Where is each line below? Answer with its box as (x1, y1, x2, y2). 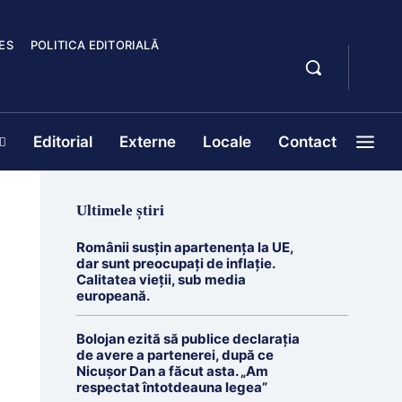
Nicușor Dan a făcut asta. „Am (75, 363, 268, 380)
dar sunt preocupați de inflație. (75, 255, 275, 272)
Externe (119, 133, 176, 151)
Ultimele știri (75, 202, 164, 219)
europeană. (75, 287, 150, 304)
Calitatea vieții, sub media (75, 271, 246, 288)
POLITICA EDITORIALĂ (30, 38, 159, 52)
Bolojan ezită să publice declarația (75, 330, 300, 347)
